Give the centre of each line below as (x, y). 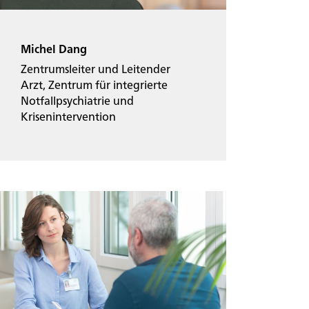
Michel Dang (54, 51)
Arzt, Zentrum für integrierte (94, 86)
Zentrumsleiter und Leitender (96, 70)
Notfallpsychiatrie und (77, 102)
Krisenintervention (68, 118)
